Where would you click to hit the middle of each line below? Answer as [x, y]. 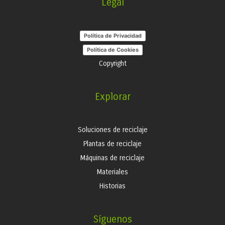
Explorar [113, 97]
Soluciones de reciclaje [113, 130]
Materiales [113, 172]
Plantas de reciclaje [113, 144]
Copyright [113, 64]
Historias [113, 186]
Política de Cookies [113, 49]
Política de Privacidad [113, 35]
